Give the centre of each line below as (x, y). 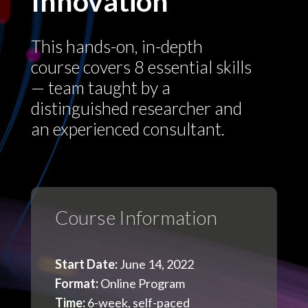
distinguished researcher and (136, 108)
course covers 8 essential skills (141, 66)
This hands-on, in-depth (117, 46)
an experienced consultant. (128, 128)
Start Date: (86, 264)
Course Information (136, 217)
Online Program (141, 283)
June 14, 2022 (155, 264)
